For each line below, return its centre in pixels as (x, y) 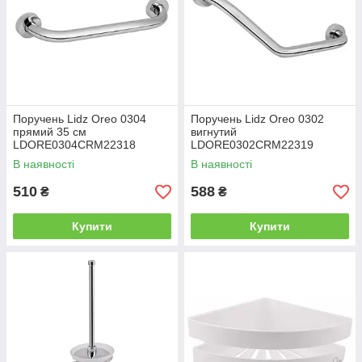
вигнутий (214, 132)
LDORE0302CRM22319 (252, 145)
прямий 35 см (50, 132)
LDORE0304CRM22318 (74, 145)
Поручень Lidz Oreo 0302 (257, 119)
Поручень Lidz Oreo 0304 (80, 119)
